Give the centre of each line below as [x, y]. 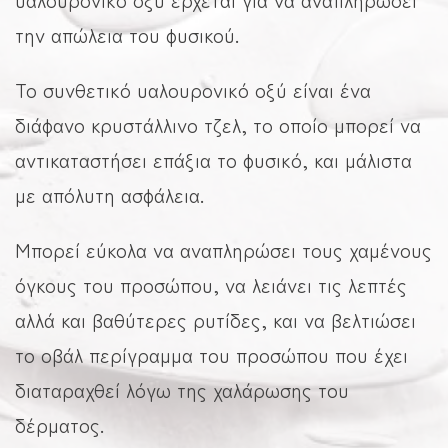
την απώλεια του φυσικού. [127, 35]
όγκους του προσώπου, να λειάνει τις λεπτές [211, 285]
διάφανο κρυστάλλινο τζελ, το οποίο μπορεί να [218, 125]
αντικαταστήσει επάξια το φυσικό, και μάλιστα [213, 160]
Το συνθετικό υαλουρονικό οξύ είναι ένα [193, 90]
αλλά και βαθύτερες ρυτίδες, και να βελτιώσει [215, 320]
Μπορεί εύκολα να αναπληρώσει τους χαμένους [223, 250]
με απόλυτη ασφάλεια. [109, 195]
